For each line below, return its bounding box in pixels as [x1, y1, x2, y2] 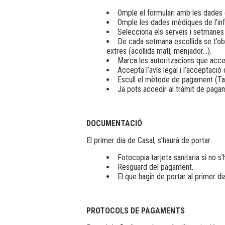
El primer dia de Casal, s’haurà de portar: [86, 135, 212, 145]
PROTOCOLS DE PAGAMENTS [86, 205, 185, 215]
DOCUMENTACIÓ [86, 118, 142, 128]
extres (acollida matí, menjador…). [106, 46, 211, 56]
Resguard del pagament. [118, 162, 193, 172]
